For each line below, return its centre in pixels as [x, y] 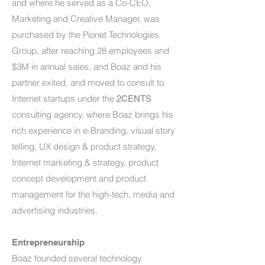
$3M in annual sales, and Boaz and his [87, 67]
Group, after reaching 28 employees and [91, 51]
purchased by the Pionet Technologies [85, 35]
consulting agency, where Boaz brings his [93, 114]
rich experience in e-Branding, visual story [93, 130]
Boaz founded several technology [77, 258]
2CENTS [134, 98]
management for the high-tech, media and [93, 194]
